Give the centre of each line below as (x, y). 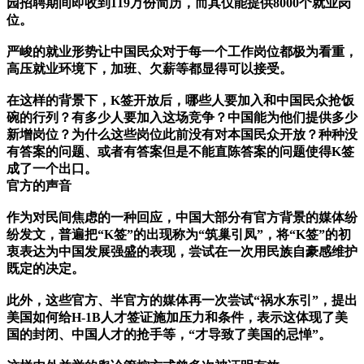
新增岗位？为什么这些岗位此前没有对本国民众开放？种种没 (182, 135)
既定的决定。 (45, 269)
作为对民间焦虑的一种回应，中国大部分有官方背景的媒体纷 (182, 218)
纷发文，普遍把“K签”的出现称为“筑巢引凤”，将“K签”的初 (179, 235)
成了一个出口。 (52, 169)
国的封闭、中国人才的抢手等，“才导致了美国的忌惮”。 (169, 335)
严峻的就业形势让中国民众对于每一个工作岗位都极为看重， (182, 52)
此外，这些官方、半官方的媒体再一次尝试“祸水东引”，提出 (182, 301)
